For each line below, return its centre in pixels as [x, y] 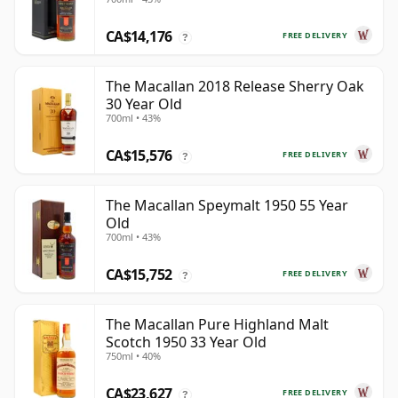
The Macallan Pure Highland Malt [217, 325]
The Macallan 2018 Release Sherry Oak [235, 87]
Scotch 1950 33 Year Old [186, 342]
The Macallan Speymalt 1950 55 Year [227, 206]
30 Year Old [144, 104]
